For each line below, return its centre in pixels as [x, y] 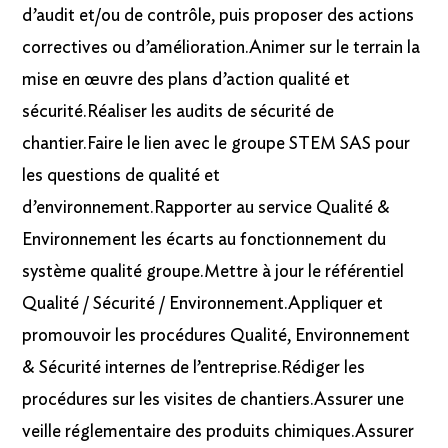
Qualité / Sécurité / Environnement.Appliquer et [203, 304]
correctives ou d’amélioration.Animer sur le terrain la [221, 48]
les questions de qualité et [121, 176]
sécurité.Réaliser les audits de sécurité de [178, 112]
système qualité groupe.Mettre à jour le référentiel [213, 272]
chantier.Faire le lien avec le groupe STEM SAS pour [216, 144]
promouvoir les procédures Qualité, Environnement [216, 336]
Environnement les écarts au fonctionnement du [204, 240]
